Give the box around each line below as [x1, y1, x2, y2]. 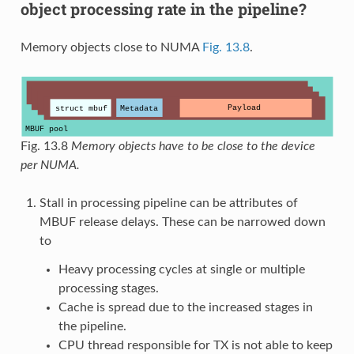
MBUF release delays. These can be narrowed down [39, 215, 326, 228]
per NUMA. [20, 158, 80, 171]
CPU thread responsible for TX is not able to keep [58, 338, 333, 352]
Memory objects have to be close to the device [70, 139, 315, 153]
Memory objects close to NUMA [20, 40, 202, 54]
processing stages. [58, 281, 159, 295]
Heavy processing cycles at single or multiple [58, 262, 305, 276]
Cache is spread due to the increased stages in [58, 300, 313, 314]
